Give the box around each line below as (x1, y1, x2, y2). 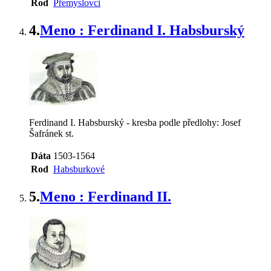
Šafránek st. (29, 128, 74, 139)
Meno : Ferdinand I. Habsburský (40, 22, 244, 39)
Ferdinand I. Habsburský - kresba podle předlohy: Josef (29, 117, 241, 128)
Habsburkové (53, 164, 105, 175)
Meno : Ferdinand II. (40, 189, 171, 205)
